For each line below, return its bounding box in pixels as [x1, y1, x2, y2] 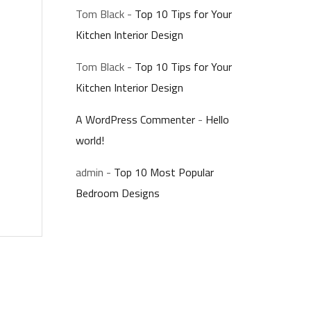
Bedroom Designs [76, 185, 160, 201]
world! [76, 132, 104, 149]
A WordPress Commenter [76, 111, 195, 128]
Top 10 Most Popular [114, 164, 214, 180]
